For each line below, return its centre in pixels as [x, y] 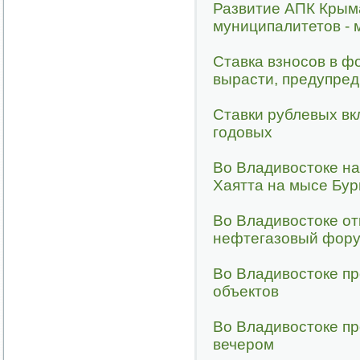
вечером [243, 344]
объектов [246, 291]
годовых [243, 132]
